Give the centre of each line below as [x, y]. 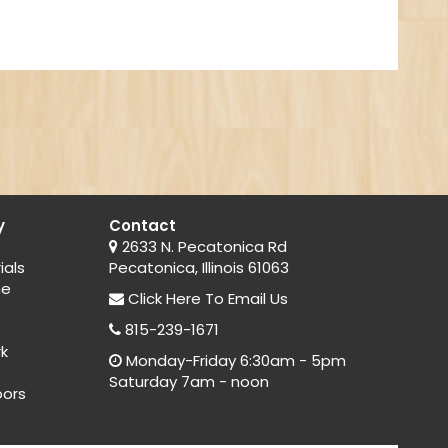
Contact [143, 226]
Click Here [165, 299]
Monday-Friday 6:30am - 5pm [234, 361]
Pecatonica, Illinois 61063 [199, 268]
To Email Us [245, 299]
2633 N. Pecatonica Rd [203, 247]
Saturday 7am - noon [189, 382]
